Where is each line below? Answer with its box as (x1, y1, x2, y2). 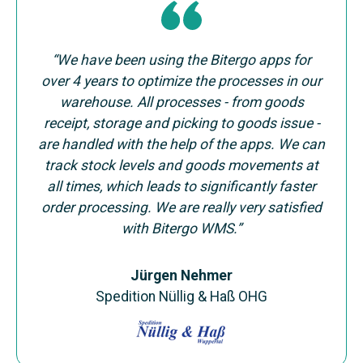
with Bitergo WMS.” (122, 220, 241, 237)
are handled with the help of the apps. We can (38, 136, 325, 152)
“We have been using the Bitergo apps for (52, 52, 311, 68)
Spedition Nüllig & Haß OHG (96, 288, 267, 305)
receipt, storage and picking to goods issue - (43, 115, 320, 131)
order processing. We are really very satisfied (41, 199, 322, 216)
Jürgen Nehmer (130, 267, 233, 284)
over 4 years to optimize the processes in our (41, 73, 322, 89)
